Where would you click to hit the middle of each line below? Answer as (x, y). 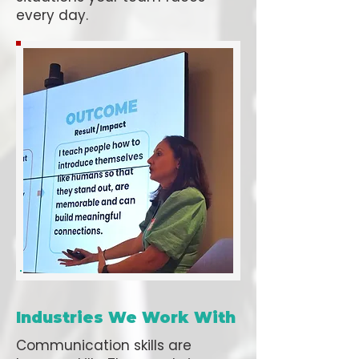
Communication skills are (104, 345)
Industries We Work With (126, 318)
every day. (52, 15)
